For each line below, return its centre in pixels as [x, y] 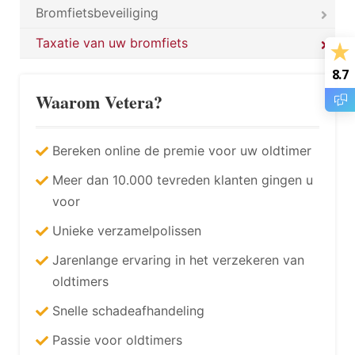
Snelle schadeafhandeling [128, 311]
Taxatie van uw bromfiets [112, 43]
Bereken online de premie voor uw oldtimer [182, 151]
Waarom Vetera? [99, 102]
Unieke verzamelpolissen [127, 231]
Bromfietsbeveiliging [97, 13]
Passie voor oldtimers [117, 340]
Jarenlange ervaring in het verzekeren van [178, 260]
